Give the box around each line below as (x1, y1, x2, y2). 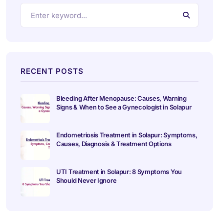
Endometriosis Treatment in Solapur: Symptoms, (56, 131, 197, 139)
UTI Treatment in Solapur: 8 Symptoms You (56, 168, 182, 176)
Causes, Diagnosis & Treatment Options (56, 140, 172, 148)
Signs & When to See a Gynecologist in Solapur (56, 103, 192, 111)
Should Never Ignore (56, 176, 117, 185)
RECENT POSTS (21, 66, 84, 76)
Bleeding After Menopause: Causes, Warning (56, 94, 187, 103)
